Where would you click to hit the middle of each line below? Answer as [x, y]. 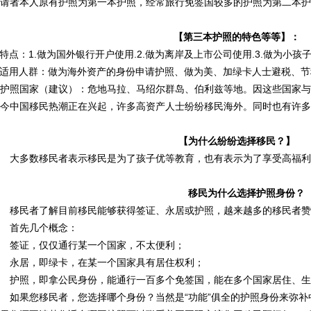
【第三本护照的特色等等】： [237, 37]
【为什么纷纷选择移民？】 [237, 141]
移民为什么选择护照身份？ [247, 193]
